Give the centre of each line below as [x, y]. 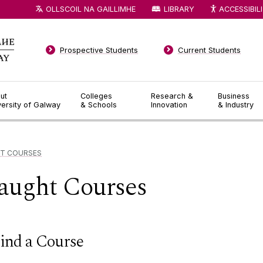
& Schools [98, 105]
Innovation [169, 105]
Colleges [96, 96]
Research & [172, 96]
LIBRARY [179, 9]
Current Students [210, 50]
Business [234, 96]
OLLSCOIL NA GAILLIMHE [91, 9]
